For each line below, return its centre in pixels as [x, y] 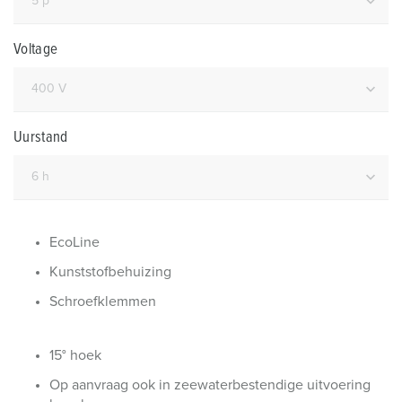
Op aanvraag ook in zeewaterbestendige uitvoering [210, 385]
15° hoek [75, 355]
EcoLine [74, 242]
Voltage [36, 50]
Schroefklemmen [103, 301]
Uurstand [41, 138]
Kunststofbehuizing [110, 272]
